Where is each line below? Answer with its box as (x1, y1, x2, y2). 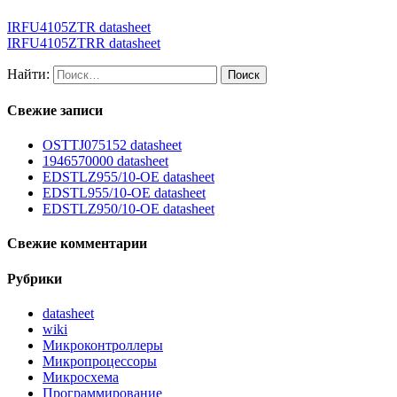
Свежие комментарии (7, 236, 147, 252)
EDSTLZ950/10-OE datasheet (43, 201, 214, 217)
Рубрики (7, 270, 62, 286)
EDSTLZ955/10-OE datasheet (43, 169, 214, 185)
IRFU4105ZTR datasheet (7, 19, 151, 35)
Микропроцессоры (43, 354, 157, 370)
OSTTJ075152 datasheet (43, 137, 182, 153)
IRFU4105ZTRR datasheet (7, 35, 160, 51)
